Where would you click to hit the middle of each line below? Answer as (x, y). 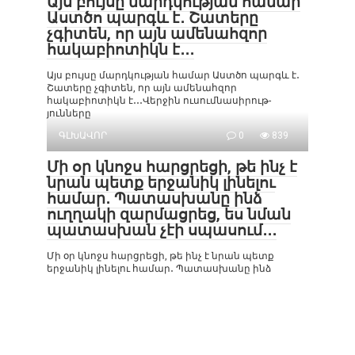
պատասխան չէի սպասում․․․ (162, 230)
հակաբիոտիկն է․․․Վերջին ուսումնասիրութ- (159, 100)
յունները (69, 113)
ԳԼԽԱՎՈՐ (83, 135)
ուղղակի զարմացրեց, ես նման (169, 214)
